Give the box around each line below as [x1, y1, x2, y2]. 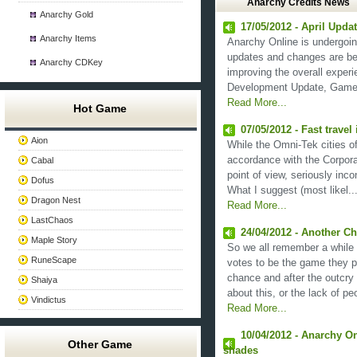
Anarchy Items [40, 33, 97, 43]
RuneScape [31, 255, 77, 265]
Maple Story [31, 235, 78, 245]
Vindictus [31, 295, 67, 304]
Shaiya [31, 275, 58, 284]
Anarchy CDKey [40, 57, 104, 67]
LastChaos [31, 215, 74, 225]
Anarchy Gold [40, 10, 94, 19]
